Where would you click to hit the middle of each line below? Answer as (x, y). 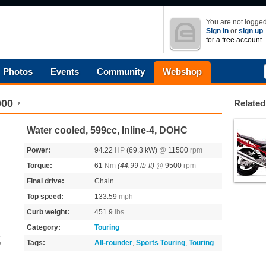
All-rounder (113, 243)
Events (65, 72)
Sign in (217, 31)
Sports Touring (161, 243)
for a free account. (235, 40)
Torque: (39, 166)
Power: (39, 150)
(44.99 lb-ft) (136, 166)
